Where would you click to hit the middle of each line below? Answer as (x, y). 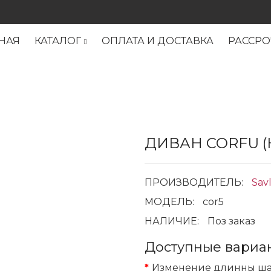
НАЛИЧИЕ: (173, 221)
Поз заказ (231, 221)
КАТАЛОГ (58, 41)
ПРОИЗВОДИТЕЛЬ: (195, 182)
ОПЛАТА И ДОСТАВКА (158, 41)
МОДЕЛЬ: (171, 202)
